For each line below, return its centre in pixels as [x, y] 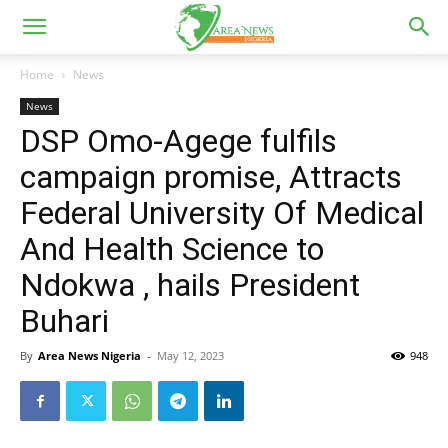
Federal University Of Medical [222, 213]
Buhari [64, 321]
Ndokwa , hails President [190, 285]
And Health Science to [172, 249]
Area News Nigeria [89, 355]
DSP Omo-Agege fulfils [178, 141]
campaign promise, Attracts [211, 177]
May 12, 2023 [190, 355]
